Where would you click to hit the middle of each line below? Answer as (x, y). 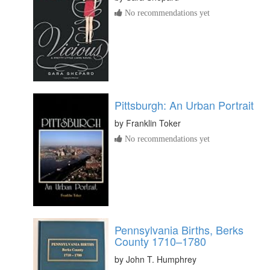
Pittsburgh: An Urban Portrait (184, 105)
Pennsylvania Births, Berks (179, 229)
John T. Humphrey (161, 259)
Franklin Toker (153, 123)
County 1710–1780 (160, 241)
